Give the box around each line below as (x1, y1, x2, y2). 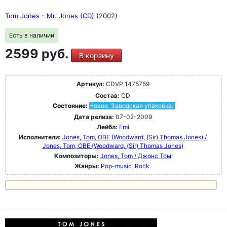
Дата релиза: (73, 112, 114, 121)
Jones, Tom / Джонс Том (100, 152, 171, 160)
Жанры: (74, 162, 99, 170)
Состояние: (52, 101, 89, 109)
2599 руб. (5, 46, 71, 61)
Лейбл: (96, 123, 118, 131)
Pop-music (101, 162, 132, 170)
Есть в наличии (9, 31, 54, 39)
